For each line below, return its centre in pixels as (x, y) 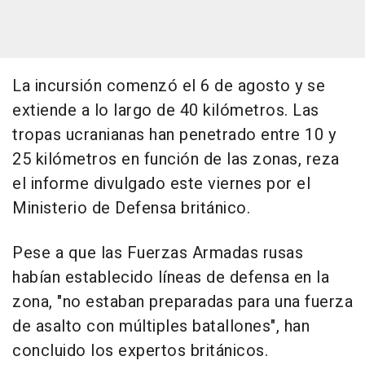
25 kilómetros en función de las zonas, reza (176, 160)
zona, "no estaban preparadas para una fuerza (182, 302)
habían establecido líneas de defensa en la (171, 278)
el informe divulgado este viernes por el (161, 184)
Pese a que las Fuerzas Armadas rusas (158, 253)
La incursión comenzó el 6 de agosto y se (169, 86)
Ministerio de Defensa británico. (131, 209)
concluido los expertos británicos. (140, 351)
